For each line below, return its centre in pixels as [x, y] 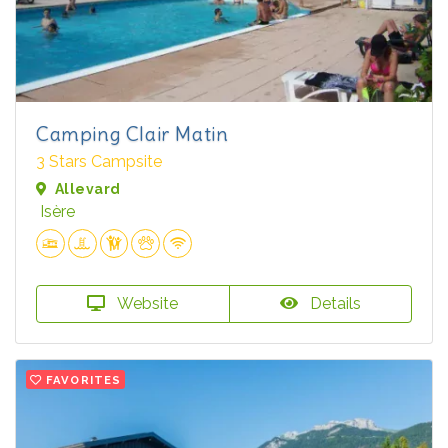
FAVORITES [84, 380]
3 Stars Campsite [99, 162]
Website [146, 304]
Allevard [88, 189]
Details [333, 304]
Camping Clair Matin [132, 134]
